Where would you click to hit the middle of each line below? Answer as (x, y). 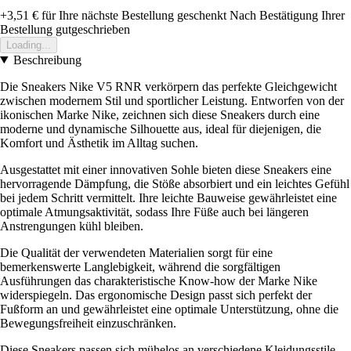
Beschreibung (47, 60)
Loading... (29, 45)
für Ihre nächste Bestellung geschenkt (132, 15)
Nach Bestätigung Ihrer (287, 15)
